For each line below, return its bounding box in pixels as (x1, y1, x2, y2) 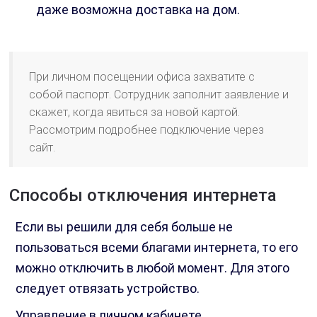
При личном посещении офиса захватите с (29, 70, 255, 84)
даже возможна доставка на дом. (36, 2, 241, 18)
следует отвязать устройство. (16, 281, 200, 296)
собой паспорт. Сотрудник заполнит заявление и (29, 88, 289, 102)
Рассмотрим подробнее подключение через (29, 123, 265, 137)
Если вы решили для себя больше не (16, 219, 234, 235)
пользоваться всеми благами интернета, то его (16, 240, 299, 255)
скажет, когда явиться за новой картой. (29, 105, 241, 120)
